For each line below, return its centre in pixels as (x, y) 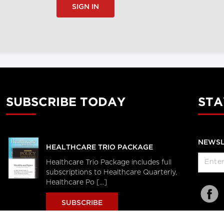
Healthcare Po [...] (76, 182)
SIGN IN (85, 7)
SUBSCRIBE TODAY (65, 102)
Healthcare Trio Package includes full (108, 162)
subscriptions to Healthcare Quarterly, (111, 172)
